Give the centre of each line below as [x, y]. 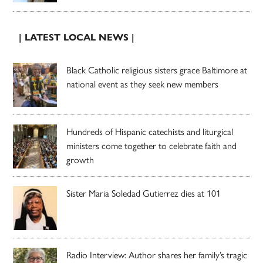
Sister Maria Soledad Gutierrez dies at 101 [144, 193]
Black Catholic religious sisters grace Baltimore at [157, 69]
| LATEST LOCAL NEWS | [77, 37]
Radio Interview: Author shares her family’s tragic [157, 254]
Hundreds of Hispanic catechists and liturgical [150, 131]
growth [80, 159]
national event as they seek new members [143, 83]
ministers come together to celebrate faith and [152, 145]
